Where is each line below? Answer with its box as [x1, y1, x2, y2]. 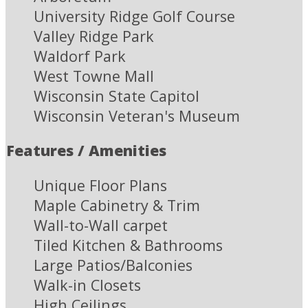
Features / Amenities [6, 140, 166, 161]
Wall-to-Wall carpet [34, 215, 168, 236]
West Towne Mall [34, 65, 154, 86]
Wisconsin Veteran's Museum [34, 105, 240, 126]
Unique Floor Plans [34, 175, 167, 196]
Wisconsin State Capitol [34, 85, 199, 106]
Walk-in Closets [34, 275, 141, 296]
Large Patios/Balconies [34, 255, 192, 276]
